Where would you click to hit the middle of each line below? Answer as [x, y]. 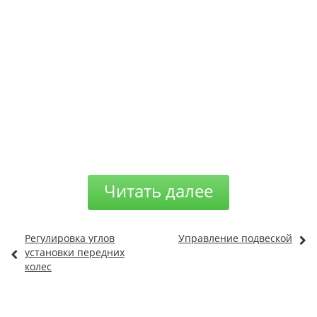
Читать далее [158, 191]
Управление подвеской [235, 238]
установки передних [75, 253]
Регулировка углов [70, 238]
